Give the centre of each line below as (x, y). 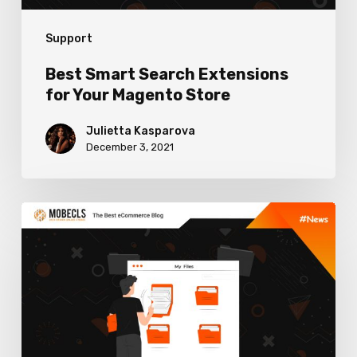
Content (45, 239)
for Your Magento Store (137, 94)
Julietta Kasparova (140, 131)
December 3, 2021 (129, 147)
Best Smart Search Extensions (167, 74)
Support (69, 38)
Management (60, 265)
